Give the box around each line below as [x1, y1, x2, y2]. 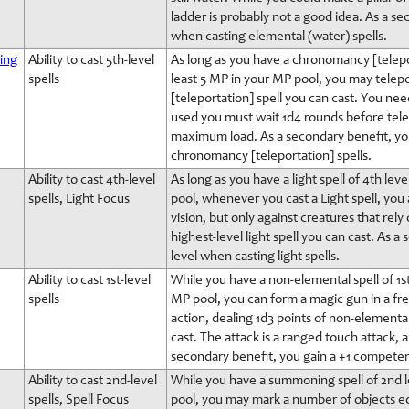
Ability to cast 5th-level [28, 54, 154, 68]
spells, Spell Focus [28, 393, 129, 407]
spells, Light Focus [28, 193, 130, 206]
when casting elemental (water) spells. [171, 30, 387, 44]
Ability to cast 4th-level [28, 173, 155, 187]
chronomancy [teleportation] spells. [171, 150, 372, 163]
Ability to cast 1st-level [28, 274, 151, 288]
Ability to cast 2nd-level [28, 374, 157, 388]
